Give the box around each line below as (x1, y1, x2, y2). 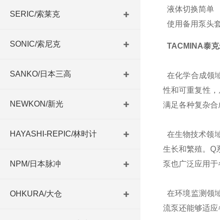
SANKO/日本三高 (10, 70, 71, 78)
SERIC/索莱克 (10, 10, 60, 18)
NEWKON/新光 (10, 100, 63, 108)
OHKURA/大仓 (10, 190, 62, 198)
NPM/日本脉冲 (10, 160, 61, 168)
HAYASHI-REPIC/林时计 (10, 130, 97, 138)
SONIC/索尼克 (10, 40, 60, 48)
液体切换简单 (163, 5, 214, 13)
